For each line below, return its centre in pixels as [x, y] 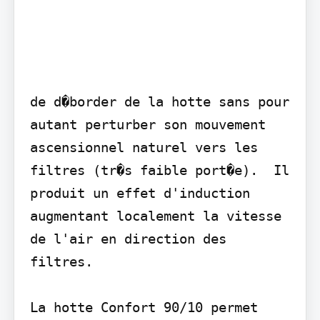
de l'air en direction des [128, 238]
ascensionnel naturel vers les [144, 147]
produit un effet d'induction [140, 192]
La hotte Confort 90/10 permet [144, 307]
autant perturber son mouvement [147, 124]
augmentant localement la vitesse [155, 215]
